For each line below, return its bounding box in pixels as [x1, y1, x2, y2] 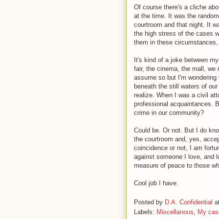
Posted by [134, 198, 165, 206]
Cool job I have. [134, 179, 178, 187]
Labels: [134, 208, 156, 216]
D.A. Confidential [165, 198, 213, 206]
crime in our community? [134, 109, 204, 116]
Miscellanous [156, 208, 194, 216]
